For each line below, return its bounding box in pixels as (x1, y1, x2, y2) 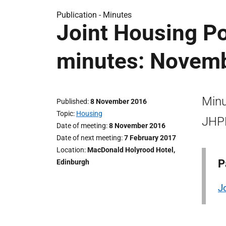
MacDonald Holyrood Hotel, (87, 146, 175, 154)
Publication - (56, 10, 103, 20)
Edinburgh (56, 158, 89, 166)
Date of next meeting (56, 134, 121, 142)
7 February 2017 (124, 134, 176, 142)
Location (56, 146, 84, 154)
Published (56, 97, 87, 105)
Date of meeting (56, 122, 106, 130)
